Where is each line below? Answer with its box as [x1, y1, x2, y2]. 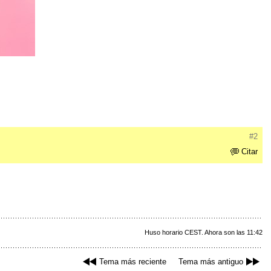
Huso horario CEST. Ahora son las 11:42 [145, 229, 263, 237]
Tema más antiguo [178, 257, 243, 267]
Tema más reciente [99, 257, 166, 267]
